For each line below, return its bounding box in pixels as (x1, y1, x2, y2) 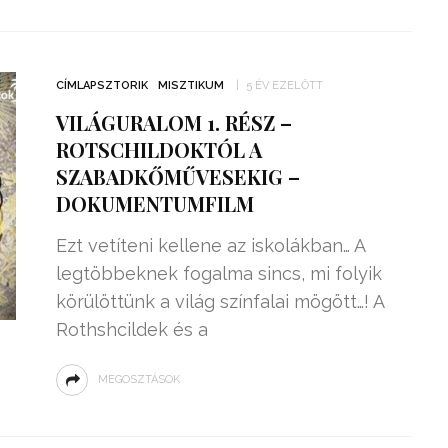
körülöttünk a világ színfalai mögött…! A (55, 291, 384, 312)
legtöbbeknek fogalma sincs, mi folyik (55, 263, 382, 284)
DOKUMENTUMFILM (55, 190, 254, 217)
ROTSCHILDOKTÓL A (55, 136, 262, 163)
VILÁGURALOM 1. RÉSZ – (55, 109, 292, 136)
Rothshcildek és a (55, 319, 208, 340)
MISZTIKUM (157, 79, 224, 92)
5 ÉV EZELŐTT (245, 79, 323, 92)
